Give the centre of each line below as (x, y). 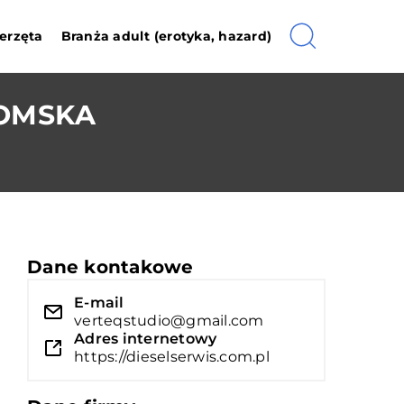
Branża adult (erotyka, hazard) (166, 36)
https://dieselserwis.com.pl (172, 357)
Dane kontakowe (110, 267)
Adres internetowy (146, 339)
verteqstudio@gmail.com (169, 321)
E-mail (99, 303)
